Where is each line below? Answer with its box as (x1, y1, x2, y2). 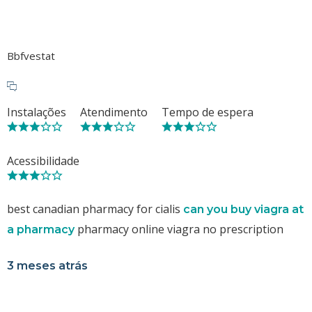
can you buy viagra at (183, 202, 304, 216)
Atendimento (80, 104, 148, 120)
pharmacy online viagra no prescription (75, 221, 283, 237)
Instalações (7, 104, 66, 120)
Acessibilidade (7, 153, 79, 169)
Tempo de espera (162, 104, 253, 120)
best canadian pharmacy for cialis (7, 201, 183, 217)
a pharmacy (7, 222, 75, 236)
